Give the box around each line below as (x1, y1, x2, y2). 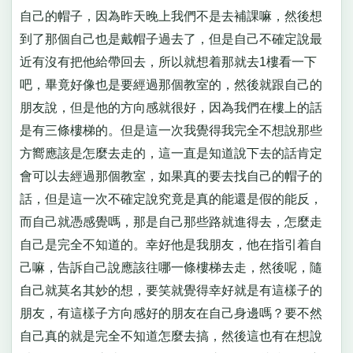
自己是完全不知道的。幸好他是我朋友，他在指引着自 (19, 238, 322, 252)
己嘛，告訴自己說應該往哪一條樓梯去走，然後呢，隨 (19, 261, 322, 275)
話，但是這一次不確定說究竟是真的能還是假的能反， (19, 192, 322, 206)
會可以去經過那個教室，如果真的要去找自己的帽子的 (19, 169, 322, 184)
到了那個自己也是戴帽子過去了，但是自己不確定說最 (19, 32, 322, 46)
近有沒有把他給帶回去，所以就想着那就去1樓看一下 (19, 55, 317, 69)
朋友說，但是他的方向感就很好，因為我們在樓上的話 (19, 101, 322, 115)
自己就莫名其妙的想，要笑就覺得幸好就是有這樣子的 (19, 284, 322, 298)
